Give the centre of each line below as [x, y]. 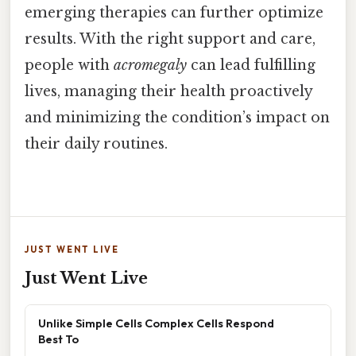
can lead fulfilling [251, 65]
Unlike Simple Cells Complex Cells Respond [156, 323]
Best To [58, 339]
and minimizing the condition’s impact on [177, 117]
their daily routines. [96, 143]
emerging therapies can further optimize [174, 12]
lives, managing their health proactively [168, 91]
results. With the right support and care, [170, 39]
